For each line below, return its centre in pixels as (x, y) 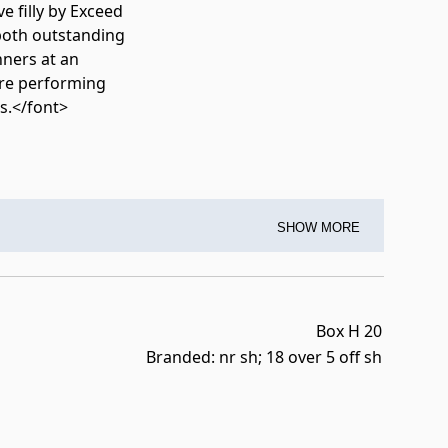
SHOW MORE (318, 228)
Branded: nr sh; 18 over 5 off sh (264, 357)
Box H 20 (349, 331)
